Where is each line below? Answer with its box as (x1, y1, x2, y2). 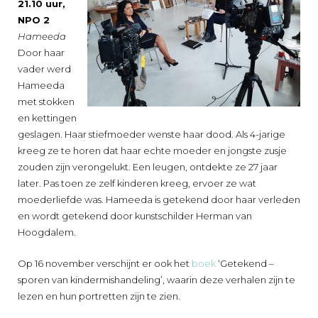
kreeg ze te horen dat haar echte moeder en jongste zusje (18, 144, 287, 156)
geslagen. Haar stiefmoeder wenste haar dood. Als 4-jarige (18, 128, 285, 140)
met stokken (18, 95, 75, 107)
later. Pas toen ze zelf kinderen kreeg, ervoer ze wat (18, 177, 256, 189)
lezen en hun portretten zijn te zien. (18, 290, 180, 302)
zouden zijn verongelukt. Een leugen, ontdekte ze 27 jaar (18, 160, 278, 172)
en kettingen (18, 111, 77, 124)
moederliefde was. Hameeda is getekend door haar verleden (18, 193, 300, 205)
